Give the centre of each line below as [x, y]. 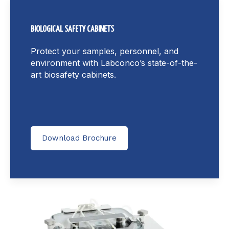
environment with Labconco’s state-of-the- [114, 63]
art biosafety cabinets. [73, 74]
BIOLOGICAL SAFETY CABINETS [72, 29]
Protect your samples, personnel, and [105, 51]
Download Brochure [79, 138]
